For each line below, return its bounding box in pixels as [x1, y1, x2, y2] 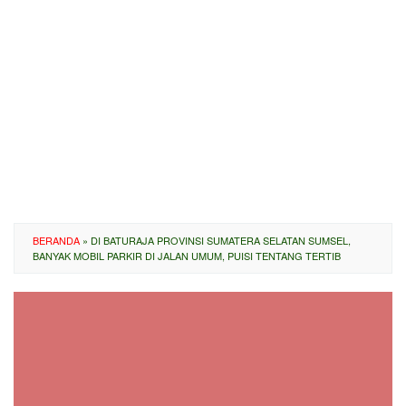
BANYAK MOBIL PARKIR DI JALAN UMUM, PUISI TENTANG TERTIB [33, 248, 341, 263]
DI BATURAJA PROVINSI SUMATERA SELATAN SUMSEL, [91, 233, 351, 247]
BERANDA [33, 233, 80, 247]
